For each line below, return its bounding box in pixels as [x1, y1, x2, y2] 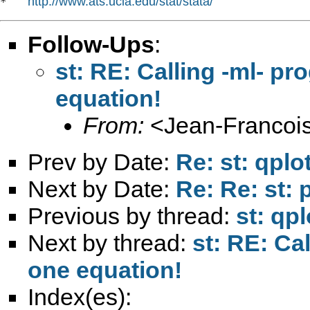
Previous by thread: [28, 202, 236, 229]
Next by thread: [28, 229, 192, 256]
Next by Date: [28, 175, 176, 202]
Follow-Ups [28, 30, 154, 57]
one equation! [28, 256, 182, 283]
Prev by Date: [28, 148, 176, 175]
